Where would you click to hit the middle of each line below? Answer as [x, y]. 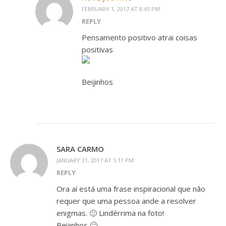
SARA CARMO [80, 149]
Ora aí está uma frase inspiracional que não [131, 189]
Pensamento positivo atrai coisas [139, 38]
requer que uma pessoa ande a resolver [126, 201]
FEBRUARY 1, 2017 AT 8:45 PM [121, 9]
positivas [97, 50]
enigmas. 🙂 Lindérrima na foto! [110, 213]
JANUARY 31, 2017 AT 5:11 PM [95, 160]
